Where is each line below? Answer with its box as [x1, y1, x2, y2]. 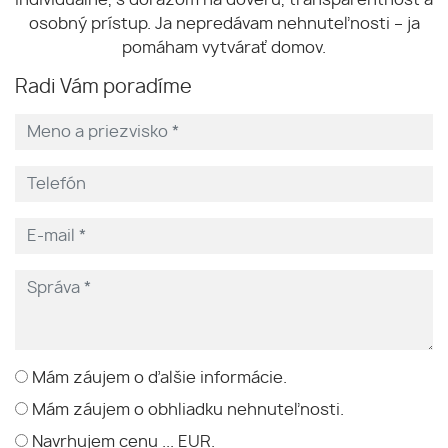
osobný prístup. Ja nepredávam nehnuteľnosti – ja [28, 15, 420, 32]
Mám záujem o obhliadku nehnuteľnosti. [32, 401, 344, 418]
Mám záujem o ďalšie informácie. [32, 369, 287, 386]
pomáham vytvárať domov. [122, 39, 326, 56]
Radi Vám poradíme [15, 77, 192, 97]
